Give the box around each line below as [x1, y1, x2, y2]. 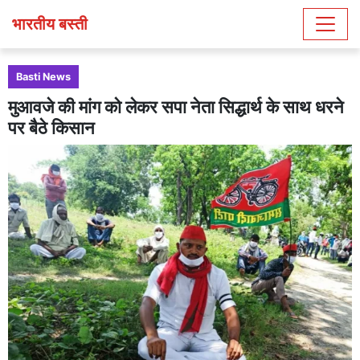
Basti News [16, 71, 71, 83]
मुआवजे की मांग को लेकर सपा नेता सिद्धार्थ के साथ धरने [8, 96, 344, 117]
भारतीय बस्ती [12, 14, 88, 34]
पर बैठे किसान [8, 117, 95, 138]
